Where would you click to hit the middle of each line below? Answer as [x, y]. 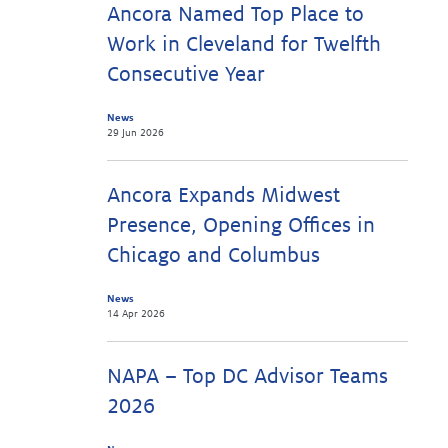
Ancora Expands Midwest [223, 195]
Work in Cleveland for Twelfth [244, 44]
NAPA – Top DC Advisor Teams [247, 376]
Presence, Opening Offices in [241, 225]
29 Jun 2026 [135, 132]
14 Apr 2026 [136, 313]
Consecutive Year [186, 74]
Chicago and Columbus [213, 255]
